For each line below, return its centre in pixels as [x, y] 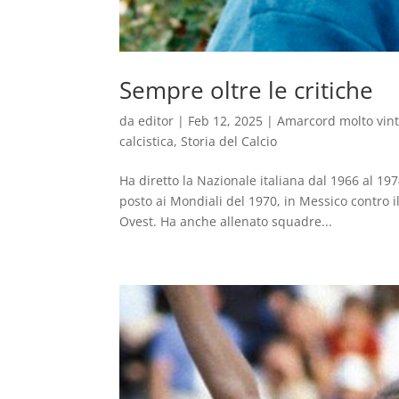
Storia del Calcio [229, 141]
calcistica [147, 141]
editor [156, 120]
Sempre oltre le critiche [247, 90]
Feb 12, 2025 [226, 120]
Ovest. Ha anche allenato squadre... [226, 221]
